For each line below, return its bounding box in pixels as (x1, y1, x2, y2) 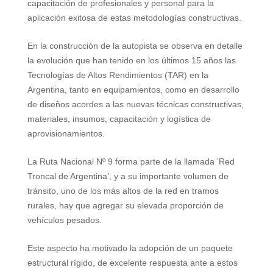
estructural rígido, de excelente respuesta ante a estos (27, 258, 238, 268)
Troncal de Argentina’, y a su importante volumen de (27, 171, 229, 182)
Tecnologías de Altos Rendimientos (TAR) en (27, 70, 202, 80)
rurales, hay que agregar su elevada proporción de (27, 200, 224, 211)
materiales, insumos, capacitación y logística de (27, 114, 211, 124)
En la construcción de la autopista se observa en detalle (27, 41, 243, 51)
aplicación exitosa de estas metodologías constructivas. (27, 13, 241, 23)
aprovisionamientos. (27, 129, 105, 139)
